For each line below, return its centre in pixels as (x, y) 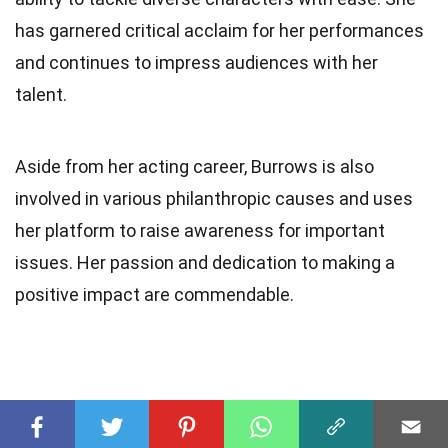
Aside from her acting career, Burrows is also (194, 166)
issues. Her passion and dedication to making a (205, 262)
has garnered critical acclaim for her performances (219, 30)
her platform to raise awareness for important (200, 230)
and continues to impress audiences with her (196, 62)
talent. (41, 94)
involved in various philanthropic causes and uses (214, 198)
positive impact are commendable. (154, 294)
